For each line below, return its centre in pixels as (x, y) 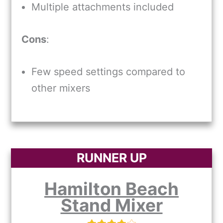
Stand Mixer (111, 205)
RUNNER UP (111, 158)
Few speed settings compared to (108, 71)
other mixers (61, 88)
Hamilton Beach (111, 188)
